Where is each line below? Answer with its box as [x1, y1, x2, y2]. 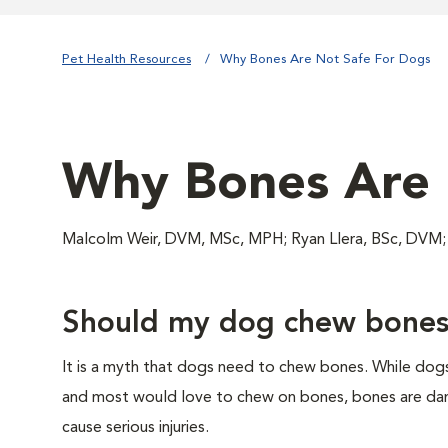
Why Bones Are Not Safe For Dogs [220, 53, 430, 66]
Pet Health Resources [62, 53, 191, 66]
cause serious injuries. [62, 420, 209, 436]
